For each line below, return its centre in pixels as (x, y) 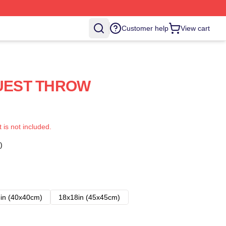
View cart (195, 28)
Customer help (145, 28)
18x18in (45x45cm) (89, 197)
